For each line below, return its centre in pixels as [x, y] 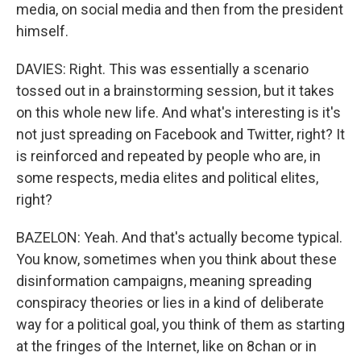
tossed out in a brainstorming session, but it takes [175, 91]
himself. [42, 31]
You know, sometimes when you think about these [176, 259]
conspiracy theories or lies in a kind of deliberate [170, 303]
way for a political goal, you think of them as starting [180, 324]
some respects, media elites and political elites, [167, 178]
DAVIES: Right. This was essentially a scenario [162, 69]
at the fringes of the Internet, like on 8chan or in [166, 346]
